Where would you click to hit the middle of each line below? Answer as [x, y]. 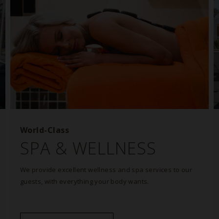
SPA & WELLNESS [88, 148]
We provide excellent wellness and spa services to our [106, 170]
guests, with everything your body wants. [84, 181]
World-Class [44, 130]
